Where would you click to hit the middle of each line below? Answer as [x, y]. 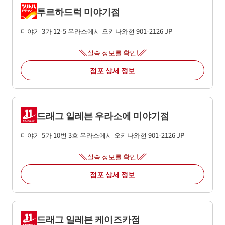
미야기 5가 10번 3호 [49, 135]
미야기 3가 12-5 [43, 31]
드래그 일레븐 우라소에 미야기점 [103, 115]
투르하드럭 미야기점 [78, 11]
